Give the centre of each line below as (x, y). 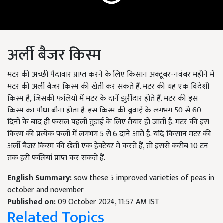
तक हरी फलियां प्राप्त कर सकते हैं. (56, 158)
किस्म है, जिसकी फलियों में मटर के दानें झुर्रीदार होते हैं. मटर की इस (103, 99)
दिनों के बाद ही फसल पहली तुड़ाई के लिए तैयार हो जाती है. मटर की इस (108, 122)
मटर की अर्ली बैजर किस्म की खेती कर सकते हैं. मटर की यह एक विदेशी (108, 87)
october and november (46, 190)
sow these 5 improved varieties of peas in (144, 178)
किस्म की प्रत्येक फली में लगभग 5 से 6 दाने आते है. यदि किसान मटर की (109, 134)
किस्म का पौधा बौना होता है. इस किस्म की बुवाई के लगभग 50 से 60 (104, 111)
